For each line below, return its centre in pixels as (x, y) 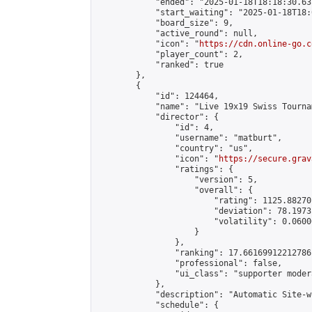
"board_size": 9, (165, 23)
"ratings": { (165, 169)
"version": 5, (177, 180)
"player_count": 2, (170, 54)
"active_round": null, (177, 33)
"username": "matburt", (189, 138)
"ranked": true (160, 65)
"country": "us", (175, 148)
